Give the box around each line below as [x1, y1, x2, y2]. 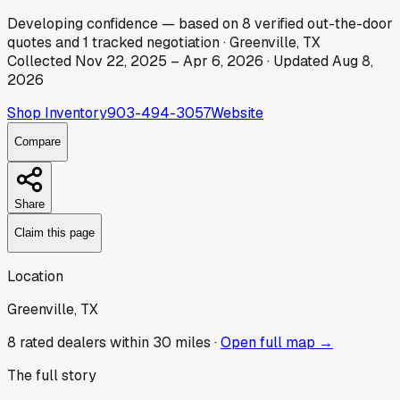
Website [211, 103, 263, 122]
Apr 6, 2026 [183, 51, 263, 71]
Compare [14, 135, 61, 149]
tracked [92, 32, 146, 52]
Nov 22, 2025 [75, 51, 167, 71]
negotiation [146, 32, 220, 52]
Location [7, 266, 63, 286]
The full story [7, 365, 96, 385]
